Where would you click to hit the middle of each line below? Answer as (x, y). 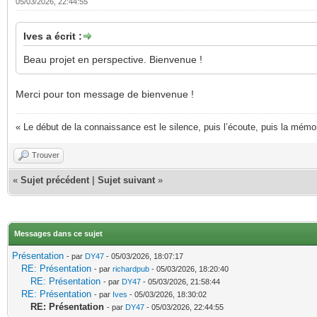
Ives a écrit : (53, 36)
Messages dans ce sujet (58, 233)
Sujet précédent (55, 180)
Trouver (46, 155)
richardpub (131, 269)
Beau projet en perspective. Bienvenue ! (113, 59)
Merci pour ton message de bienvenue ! (105, 94)
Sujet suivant (126, 180)
